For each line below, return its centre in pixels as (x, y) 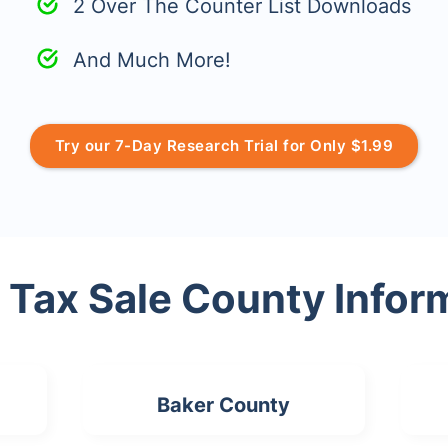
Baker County (224, 405)
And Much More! (152, 60)
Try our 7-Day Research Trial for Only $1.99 (224, 145)
